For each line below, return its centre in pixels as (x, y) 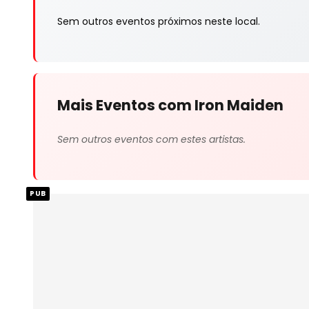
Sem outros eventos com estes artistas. (151, 139)
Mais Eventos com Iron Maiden (170, 105)
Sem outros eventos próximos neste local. (159, 21)
